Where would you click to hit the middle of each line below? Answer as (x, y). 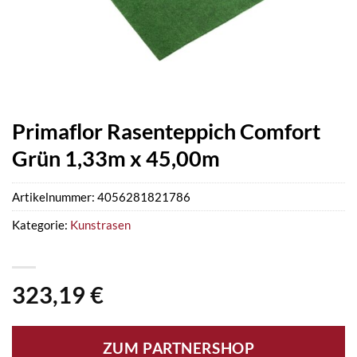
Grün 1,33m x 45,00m (116, 158)
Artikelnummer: (55, 197)
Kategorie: (41, 225)
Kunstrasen (100, 225)
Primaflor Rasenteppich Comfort (166, 131)
